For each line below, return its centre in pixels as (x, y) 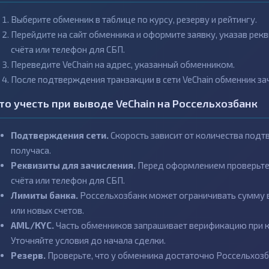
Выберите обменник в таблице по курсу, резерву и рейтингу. (134, 19)
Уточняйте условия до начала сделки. (88, 240)
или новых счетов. (47, 210)
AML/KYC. (32, 225)
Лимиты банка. (44, 195)
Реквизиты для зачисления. (73, 165)
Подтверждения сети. (60, 135)
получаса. (31, 150)
